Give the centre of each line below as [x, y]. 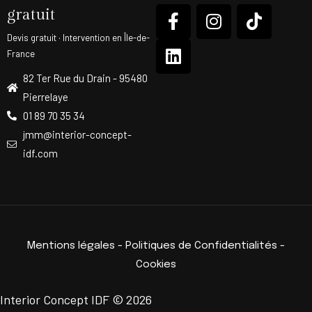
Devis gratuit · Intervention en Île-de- [78, 37]
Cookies [156, 264]
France [21, 53]
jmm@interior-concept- [77, 134]
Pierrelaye [45, 96]
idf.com [40, 153]
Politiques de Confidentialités [201, 245]
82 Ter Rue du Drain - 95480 [85, 78]
